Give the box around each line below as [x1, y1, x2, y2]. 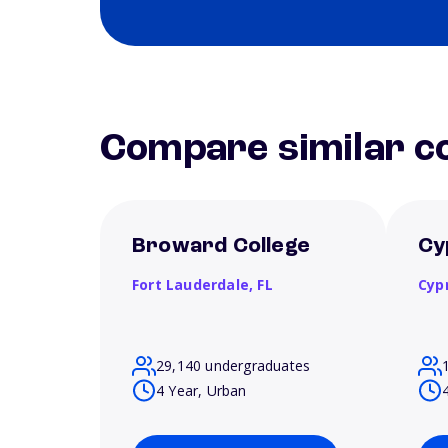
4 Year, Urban [156, 380, 247, 400]
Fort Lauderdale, [132, 275, 258, 294]
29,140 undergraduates [156, 356, 311, 375]
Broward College [132, 235, 310, 257]
